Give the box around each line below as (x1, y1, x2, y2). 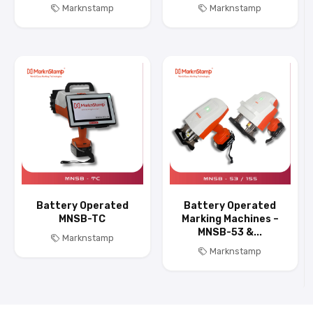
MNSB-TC (59, 213, 106, 225)
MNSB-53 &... (198, 226, 263, 238)
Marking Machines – (181, 213, 279, 225)
